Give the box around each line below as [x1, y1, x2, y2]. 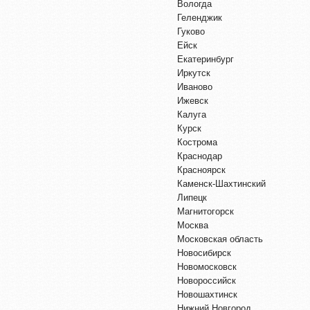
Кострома [177, 136, 217, 147]
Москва [177, 219, 208, 230]
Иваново [177, 81, 212, 92]
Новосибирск [177, 247, 231, 258]
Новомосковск [177, 261, 237, 272]
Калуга [177, 109, 206, 120]
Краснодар [177, 150, 222, 161]
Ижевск [177, 95, 208, 106]
